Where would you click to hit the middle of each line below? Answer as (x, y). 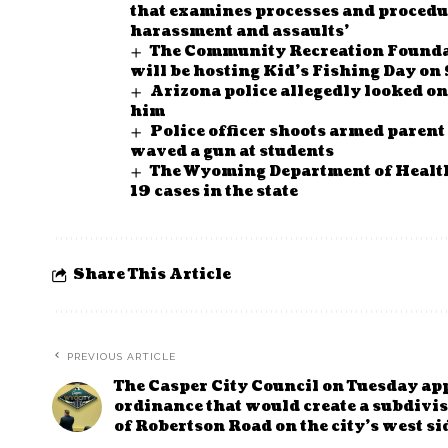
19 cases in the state (214, 192)
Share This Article (152, 275)
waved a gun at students (232, 152)
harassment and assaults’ (239, 32)
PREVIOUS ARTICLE (121, 357)
